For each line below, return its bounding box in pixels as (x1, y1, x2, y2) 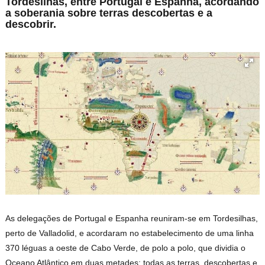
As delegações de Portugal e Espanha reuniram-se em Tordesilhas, (5, 213, 258, 223)
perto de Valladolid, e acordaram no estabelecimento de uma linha (5, 228, 254, 238)
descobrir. (5, 18, 57, 31)
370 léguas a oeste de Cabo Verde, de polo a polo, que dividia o (5, 243, 246, 253)
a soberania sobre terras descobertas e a (5, 7, 213, 20)
